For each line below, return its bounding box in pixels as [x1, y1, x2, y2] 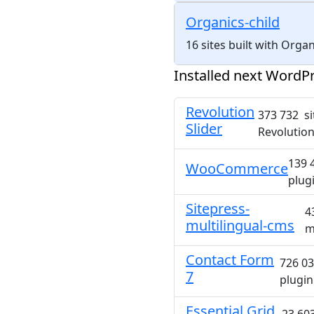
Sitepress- [186, 199, 250, 218]
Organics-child [186, 13, 280, 32]
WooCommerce [186, 159, 288, 178]
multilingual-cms [186, 216, 294, 235]
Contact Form [186, 250, 274, 269]
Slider [186, 119, 222, 138]
